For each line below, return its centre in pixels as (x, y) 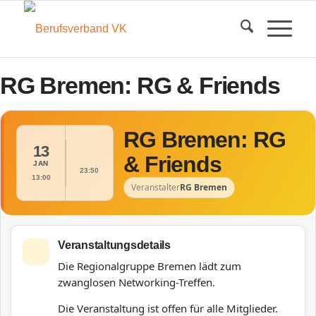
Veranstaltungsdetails (114, 245)
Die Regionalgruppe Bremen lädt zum (150, 266)
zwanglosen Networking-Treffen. (136, 282)
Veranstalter (156, 187)
